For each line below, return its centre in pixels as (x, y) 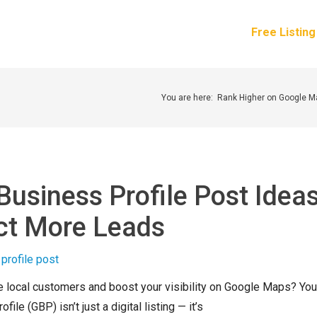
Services (107, 32)
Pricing (160, 32)
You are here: (187, 98)
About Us (214, 32)
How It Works (37, 32)
